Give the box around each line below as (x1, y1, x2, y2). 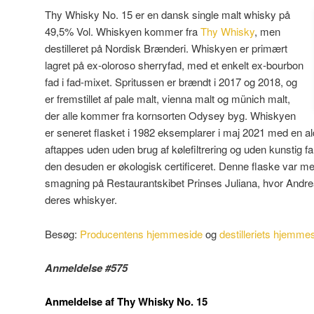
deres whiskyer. (45, 192, 117, 207)
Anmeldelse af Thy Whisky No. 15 (45, 294, 207, 310)
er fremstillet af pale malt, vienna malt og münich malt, (45, 91, 290, 107)
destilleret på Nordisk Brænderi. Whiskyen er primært (45, 41, 287, 56)
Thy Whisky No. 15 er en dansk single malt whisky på (45, 7, 290, 22)
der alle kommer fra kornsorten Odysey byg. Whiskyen (45, 108, 296, 123)
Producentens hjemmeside (80, 226, 203, 241)
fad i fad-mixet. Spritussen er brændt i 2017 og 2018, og (45, 74, 297, 90)
